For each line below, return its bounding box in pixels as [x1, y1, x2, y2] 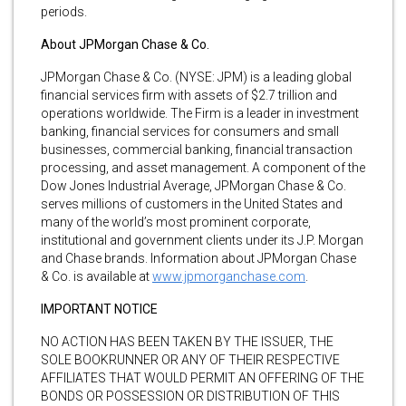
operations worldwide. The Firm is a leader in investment [41, 105, 359, 121]
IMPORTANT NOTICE [41, 301, 158, 316]
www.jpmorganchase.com [152, 268, 305, 284]
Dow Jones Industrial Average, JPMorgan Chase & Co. [41, 178, 346, 193]
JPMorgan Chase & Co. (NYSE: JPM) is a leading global [41, 69, 352, 84]
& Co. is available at [41, 268, 152, 284]
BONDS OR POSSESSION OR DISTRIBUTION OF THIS [41, 388, 340, 403]
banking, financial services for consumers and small [41, 123, 339, 139]
